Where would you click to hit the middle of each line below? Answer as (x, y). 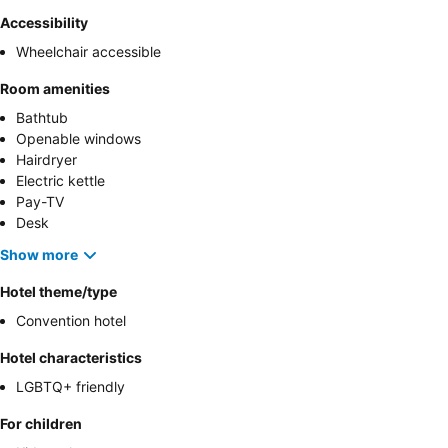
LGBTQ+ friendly (70, 386)
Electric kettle (60, 180)
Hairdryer (46, 159)
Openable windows (78, 138)
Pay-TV (40, 201)
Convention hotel (71, 320)
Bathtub (42, 117)
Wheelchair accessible (88, 51)
